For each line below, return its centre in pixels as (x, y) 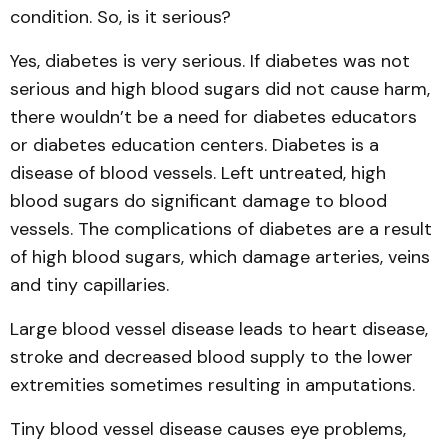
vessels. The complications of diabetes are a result (221, 229)
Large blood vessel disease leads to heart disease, (219, 329)
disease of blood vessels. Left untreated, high (198, 173)
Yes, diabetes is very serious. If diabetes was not (210, 61)
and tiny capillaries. (89, 285)
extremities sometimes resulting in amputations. (212, 385)
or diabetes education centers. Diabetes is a (194, 145)
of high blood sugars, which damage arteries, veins (220, 257)
